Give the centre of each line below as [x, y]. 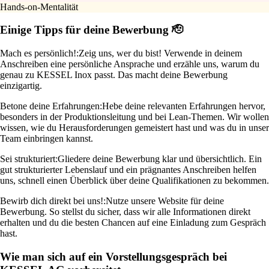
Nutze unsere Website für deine [165, 201]
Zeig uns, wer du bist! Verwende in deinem [160, 53]
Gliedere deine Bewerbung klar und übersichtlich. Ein [160, 159]
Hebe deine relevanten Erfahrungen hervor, [184, 106]
